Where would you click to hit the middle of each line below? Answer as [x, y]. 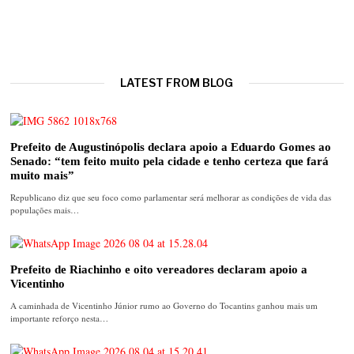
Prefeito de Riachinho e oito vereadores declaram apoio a [159, 269]
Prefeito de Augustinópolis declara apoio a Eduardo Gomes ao [171, 146]
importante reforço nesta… [60, 318]
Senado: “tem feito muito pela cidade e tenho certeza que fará [170, 160]
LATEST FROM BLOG [177, 82]
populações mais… [45, 210]
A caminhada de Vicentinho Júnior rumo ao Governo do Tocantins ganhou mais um [164, 306]
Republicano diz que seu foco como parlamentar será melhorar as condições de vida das [171, 198]
